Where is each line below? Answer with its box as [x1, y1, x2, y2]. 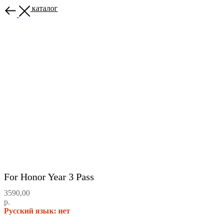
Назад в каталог [4, 4, 58, 12]
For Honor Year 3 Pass [4, 171, 94, 183]
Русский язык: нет [4, 206, 70, 215]
